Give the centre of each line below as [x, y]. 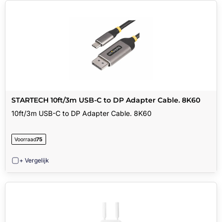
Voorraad [26, 139]
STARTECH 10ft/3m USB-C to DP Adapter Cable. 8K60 [106, 100]
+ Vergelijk [34, 161]
